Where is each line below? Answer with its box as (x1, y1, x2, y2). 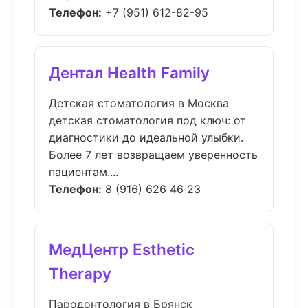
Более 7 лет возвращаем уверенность (49, 148, 258, 162)
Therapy (49, 264, 111, 283)
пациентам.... (49, 165, 118, 179)
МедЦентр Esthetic (49, 240, 195, 258)
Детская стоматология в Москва (49, 96, 229, 110)
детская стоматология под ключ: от (49, 113, 246, 127)
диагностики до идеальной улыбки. (49, 131, 243, 144)
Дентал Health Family (49, 63, 210, 82)
